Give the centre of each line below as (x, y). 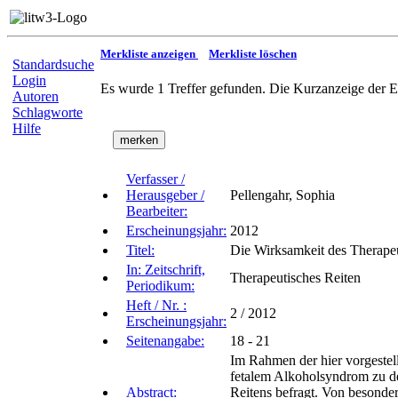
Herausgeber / (165, 195)
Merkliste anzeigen (149, 54)
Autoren (36, 96)
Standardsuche (53, 64)
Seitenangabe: (165, 341)
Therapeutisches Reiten (295, 278)
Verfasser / (155, 179)
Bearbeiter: (157, 211)
